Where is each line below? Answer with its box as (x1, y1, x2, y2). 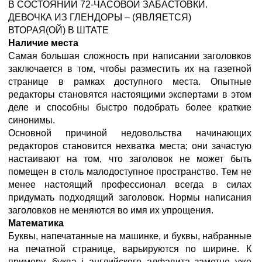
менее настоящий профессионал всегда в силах (8, 180, 251, 189)
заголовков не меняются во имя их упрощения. (8, 205, 213, 215)
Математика (8, 218, 64, 228)
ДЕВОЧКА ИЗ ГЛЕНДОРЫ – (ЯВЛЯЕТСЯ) (8, 12, 191, 22)
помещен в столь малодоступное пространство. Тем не (8, 167, 251, 177)
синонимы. (8, 115, 55, 125)
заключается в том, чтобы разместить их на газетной (8, 64, 251, 74)
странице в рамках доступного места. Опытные (8, 77, 251, 87)
